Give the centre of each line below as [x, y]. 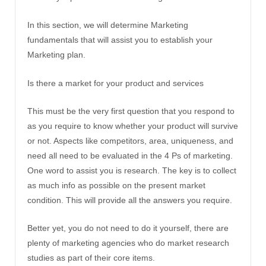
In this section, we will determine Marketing [108, 25]
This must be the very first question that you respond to [131, 111]
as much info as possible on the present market [116, 185]
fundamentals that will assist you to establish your [120, 40]
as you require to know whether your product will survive [133, 126]
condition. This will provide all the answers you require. [130, 200]
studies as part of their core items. [91, 258]
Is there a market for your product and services [115, 83]
